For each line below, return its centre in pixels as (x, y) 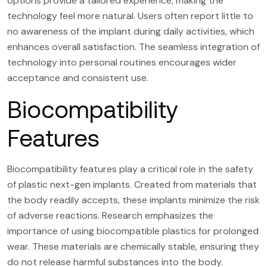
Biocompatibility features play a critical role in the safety (130, 169)
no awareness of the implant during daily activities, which (131, 31)
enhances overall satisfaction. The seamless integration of (133, 46)
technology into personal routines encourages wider (122, 62)
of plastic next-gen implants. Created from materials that (132, 184)
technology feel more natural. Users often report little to (130, 15)
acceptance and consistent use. (78, 77)
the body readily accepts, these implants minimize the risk (133, 200)
